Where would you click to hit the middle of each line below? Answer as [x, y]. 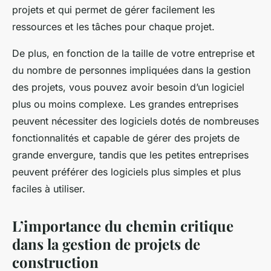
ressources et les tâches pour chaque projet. [113, 27]
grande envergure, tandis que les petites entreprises [130, 155]
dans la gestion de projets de [106, 244]
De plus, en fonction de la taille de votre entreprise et [133, 54]
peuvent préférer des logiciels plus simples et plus [126, 172]
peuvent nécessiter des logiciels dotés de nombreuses [135, 121]
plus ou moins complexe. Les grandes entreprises [125, 104]
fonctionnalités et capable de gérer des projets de [126, 138]
